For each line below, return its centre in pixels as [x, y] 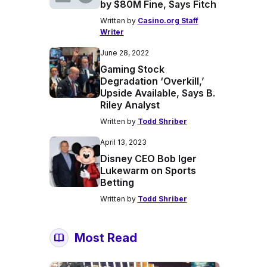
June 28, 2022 [124, 53]
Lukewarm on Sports [148, 170]
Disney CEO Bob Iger [148, 159]
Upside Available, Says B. [157, 93]
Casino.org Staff [168, 21]
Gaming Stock [132, 69]
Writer [112, 32]
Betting [117, 182]
